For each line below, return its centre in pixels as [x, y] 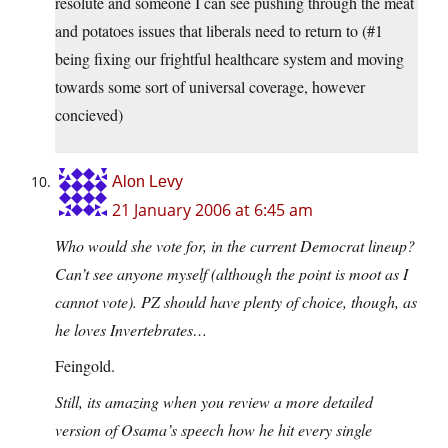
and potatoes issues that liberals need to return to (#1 [219, 31]
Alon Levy [147, 182]
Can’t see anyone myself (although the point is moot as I [231, 274]
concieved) [89, 115]
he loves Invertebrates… [131, 330]
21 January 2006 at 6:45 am [212, 210]
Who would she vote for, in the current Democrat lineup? [235, 246]
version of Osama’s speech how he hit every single [213, 430]
